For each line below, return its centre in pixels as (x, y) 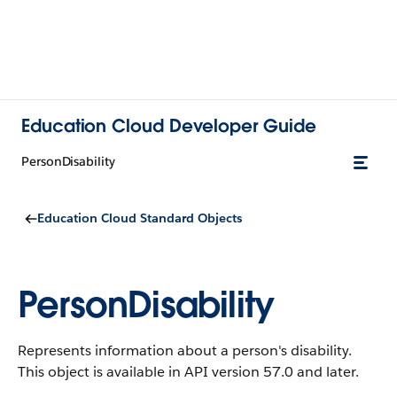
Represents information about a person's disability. (185, 350)
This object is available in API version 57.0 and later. (188, 372)
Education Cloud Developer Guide (169, 125)
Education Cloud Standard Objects (140, 218)
